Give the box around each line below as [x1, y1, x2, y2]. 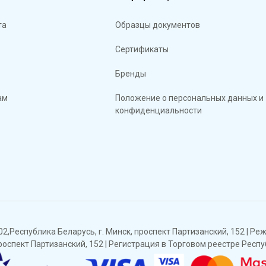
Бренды [115, 68, 147, 78]
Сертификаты [115, 44, 169, 54]
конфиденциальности [115, 105, 202, 115]
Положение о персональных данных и [115, 93, 264, 103]
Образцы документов [115, 20, 201, 30]
